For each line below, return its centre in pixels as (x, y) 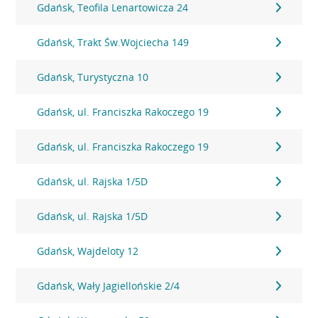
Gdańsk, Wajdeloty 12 (88, 251)
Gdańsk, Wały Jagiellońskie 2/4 (109, 286)
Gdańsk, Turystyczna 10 (93, 77)
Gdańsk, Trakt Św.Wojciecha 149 (113, 42)
